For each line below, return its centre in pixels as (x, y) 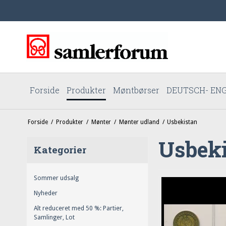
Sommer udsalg (56, 178)
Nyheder (46, 193)
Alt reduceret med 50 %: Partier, (79, 209)
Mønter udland (139, 122)
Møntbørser (136, 90)
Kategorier (60, 149)
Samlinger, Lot (54, 218)
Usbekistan (182, 122)
